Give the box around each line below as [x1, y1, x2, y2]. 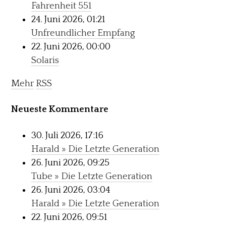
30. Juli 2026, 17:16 [31, 130, 104, 141]
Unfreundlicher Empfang [31, 28, 136, 39]
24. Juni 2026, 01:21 [31, 14, 105, 25]
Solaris [31, 55, 60, 66]
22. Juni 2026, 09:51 [31, 212, 107, 223]
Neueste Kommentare [11, 104, 109, 115]
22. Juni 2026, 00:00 [31, 41, 111, 52]
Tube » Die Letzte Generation [31, 171, 153, 182]
